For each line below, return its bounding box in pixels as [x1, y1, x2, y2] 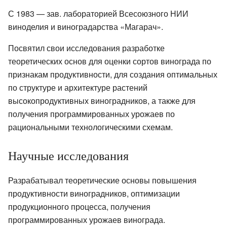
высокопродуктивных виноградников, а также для [8, 95, 196, 107]
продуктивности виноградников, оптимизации [8, 187, 180, 200]
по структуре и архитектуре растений [8, 82, 147, 94]
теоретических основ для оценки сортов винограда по [8, 55, 211, 67]
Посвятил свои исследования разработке [8, 42, 165, 54]
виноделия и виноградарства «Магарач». [8, 21, 163, 33]
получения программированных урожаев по [8, 108, 175, 120]
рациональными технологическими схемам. [8, 121, 173, 133]
